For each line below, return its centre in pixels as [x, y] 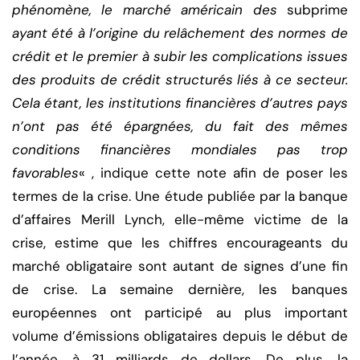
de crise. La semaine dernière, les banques [180, 290]
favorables [45, 173]
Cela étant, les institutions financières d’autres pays [180, 103]
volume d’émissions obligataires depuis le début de [180, 336]
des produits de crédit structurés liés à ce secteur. [180, 80]
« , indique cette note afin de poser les [213, 173]
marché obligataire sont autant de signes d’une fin [180, 266]
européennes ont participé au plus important [180, 313]
